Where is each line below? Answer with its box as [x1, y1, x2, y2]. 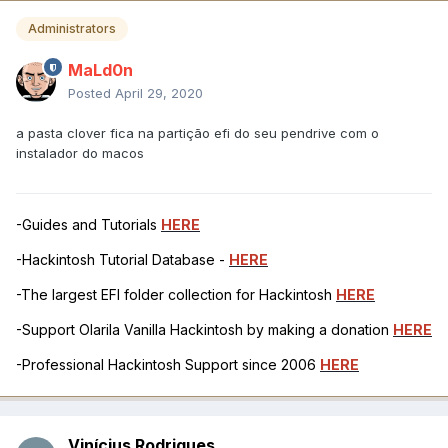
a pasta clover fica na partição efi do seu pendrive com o [16, 125, 379, 142]
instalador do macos [16, 145, 144, 162]
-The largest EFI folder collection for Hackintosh [16, 286, 336, 304]
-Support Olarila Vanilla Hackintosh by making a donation [16, 321, 393, 339]
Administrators [28, 21, 116, 37]
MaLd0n [68, 60, 133, 81]
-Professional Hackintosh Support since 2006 [16, 356, 320, 374]
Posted [68, 85, 115, 102]
